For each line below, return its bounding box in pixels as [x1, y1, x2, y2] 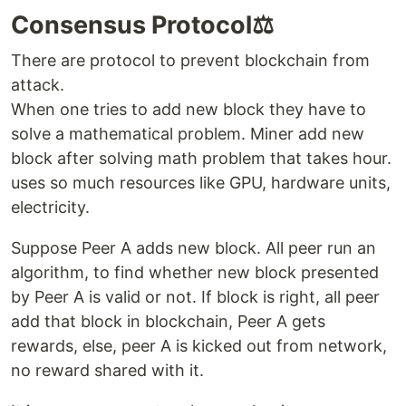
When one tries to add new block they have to [11, 99, 366, 119]
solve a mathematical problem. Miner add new [11, 123, 364, 143]
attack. [11, 74, 64, 94]
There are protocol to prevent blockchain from [11, 50, 370, 70]
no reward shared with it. [11, 360, 204, 380]
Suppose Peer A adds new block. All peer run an [11, 237, 376, 257]
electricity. [11, 197, 90, 217]
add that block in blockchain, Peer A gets [11, 311, 325, 331]
